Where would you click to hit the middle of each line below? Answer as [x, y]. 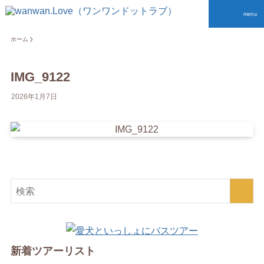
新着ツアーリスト [53, 251]
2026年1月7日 [34, 97]
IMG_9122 [40, 77]
